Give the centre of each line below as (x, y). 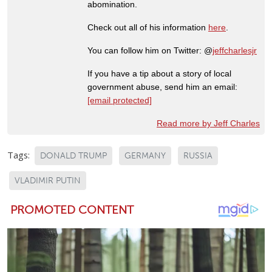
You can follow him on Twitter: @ (150, 50)
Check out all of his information (148, 27)
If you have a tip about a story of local (159, 73)
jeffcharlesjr (235, 50)
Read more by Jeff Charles (208, 123)
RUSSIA (198, 155)
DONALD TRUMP (73, 155)
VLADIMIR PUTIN (48, 180)
